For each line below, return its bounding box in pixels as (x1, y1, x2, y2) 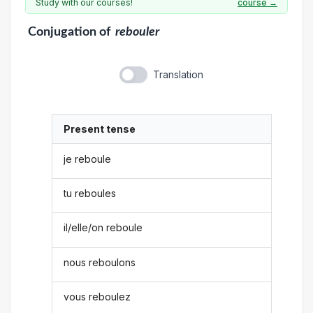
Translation (152, 68, 203, 80)
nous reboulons (64, 256, 136, 268)
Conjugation (27, 26, 96, 38)
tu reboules (64, 187, 117, 199)
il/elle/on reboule (64, 221, 143, 234)
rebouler (115, 26, 159, 38)
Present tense (64, 123, 136, 136)
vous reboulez (64, 291, 131, 303)
